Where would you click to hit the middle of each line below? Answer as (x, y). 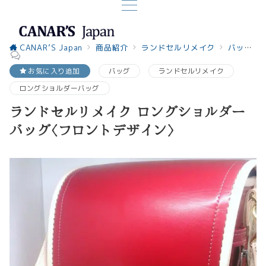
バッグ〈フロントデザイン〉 (92, 129)
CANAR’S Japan (51, 47)
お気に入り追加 (54, 71)
